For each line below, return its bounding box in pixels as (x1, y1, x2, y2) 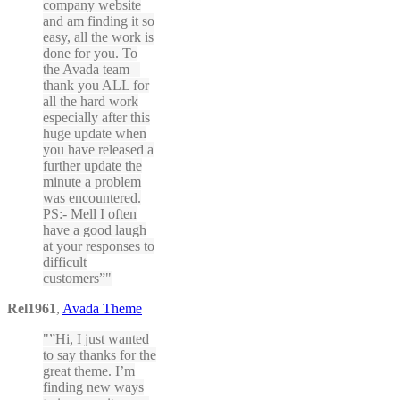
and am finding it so (43, 12, 154, 29)
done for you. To (43, 45, 137, 61)
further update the (43, 157, 142, 173)
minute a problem (43, 173, 141, 189)
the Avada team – (43, 61, 140, 77)
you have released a (43, 141, 154, 157)
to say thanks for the (43, 346, 156, 362)
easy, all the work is (43, 29, 154, 45)
